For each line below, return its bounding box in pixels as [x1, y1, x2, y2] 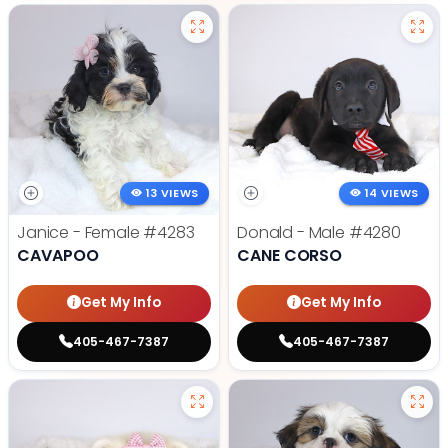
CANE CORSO [237, 243, 343, 267]
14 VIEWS [365, 185, 419, 201]
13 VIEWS [146, 185, 199, 201]
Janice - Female [17, 220, 144, 244]
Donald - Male [237, 220, 349, 244]
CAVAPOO [17, 243, 99, 267]
